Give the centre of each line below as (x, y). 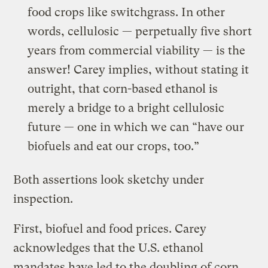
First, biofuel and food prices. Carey (110, 229)
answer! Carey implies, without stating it (138, 69)
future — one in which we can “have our (136, 127)
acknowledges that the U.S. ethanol (109, 248)
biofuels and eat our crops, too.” (114, 146)
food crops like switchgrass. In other (127, 12)
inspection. (43, 199)
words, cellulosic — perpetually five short (140, 31)
